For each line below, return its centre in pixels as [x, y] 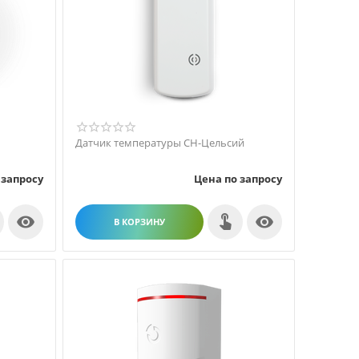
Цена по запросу [238, 178]
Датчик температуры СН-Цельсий [160, 143]
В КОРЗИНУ [139, 222]
